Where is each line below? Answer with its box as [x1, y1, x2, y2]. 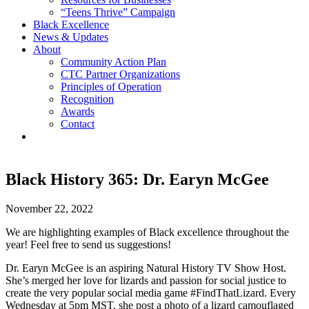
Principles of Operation [61, 81, 161, 92]
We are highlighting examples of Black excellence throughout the [6, 226, 289, 238]
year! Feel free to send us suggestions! [6, 238, 171, 250]
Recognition [61, 93, 114, 105]
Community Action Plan [61, 56, 166, 68]
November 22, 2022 [6, 202, 93, 215]
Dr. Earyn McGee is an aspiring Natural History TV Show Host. [6, 261, 286, 274]
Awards [61, 106, 94, 117]
